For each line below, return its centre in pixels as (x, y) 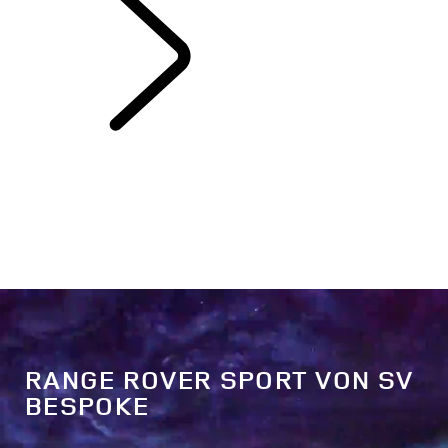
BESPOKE (87, 406)
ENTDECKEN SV (358, 125)
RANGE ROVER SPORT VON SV (219, 380)
